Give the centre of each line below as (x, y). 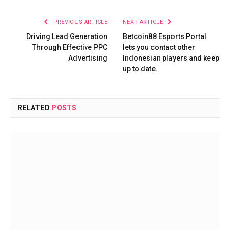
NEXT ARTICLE (144, 22)
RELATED (35, 108)
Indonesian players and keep (171, 58)
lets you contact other (159, 47)
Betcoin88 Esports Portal (165, 37)
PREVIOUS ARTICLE (79, 22)
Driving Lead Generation (66, 37)
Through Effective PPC (70, 47)
